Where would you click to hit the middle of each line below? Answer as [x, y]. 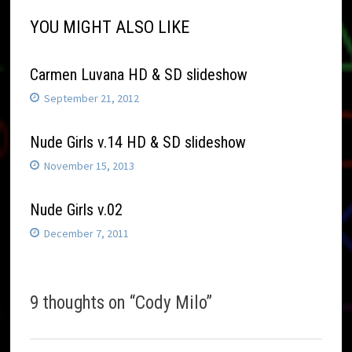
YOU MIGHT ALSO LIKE [110, 27]
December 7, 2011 [87, 234]
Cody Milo [171, 303]
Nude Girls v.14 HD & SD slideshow [138, 143]
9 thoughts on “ [83, 303]
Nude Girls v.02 [77, 210]
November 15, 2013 [90, 166]
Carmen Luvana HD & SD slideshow [139, 75]
